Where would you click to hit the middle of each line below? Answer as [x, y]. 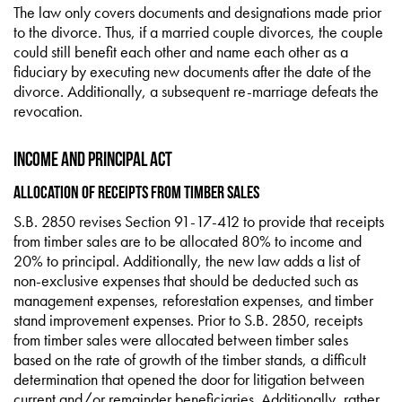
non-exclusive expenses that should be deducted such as [186, 280]
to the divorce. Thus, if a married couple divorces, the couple [198, 32]
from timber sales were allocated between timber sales [181, 340]
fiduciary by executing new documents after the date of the [192, 71]
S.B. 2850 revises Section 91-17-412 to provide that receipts [199, 221]
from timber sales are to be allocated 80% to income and [188, 241]
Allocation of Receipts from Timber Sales [136, 192]
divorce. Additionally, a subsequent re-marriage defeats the [196, 91]
